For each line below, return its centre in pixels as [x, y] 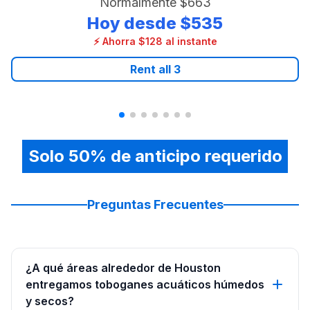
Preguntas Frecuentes [155, 204]
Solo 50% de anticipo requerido [155, 156]
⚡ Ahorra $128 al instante [155, 41]
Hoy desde [132, 23]
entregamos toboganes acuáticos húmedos [145, 284]
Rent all [152, 69]
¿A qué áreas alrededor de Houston [123, 268]
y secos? [50, 301]
